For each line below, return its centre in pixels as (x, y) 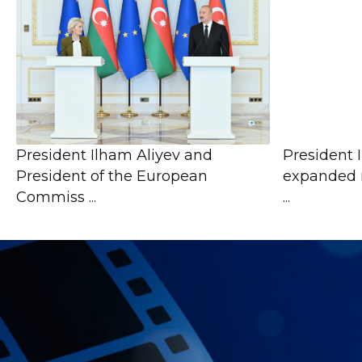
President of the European (112, 176)
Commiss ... (56, 197)
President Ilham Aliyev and (114, 155)
